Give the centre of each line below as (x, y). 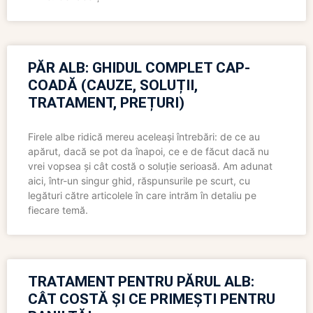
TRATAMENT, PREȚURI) (106, 103)
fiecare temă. (58, 210)
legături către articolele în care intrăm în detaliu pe (142, 196)
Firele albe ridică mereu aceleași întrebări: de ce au (144, 137)
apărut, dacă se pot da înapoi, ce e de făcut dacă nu (148, 152)
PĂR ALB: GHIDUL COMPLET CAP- (139, 68)
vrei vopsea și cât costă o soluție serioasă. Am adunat (150, 166)
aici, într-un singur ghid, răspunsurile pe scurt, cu (139, 181)
